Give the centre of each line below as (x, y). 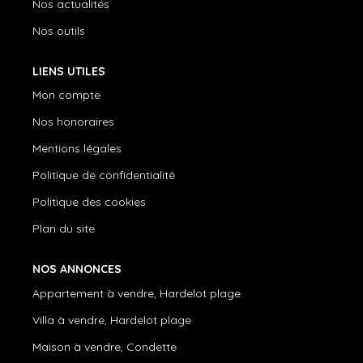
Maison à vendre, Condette (105, 346)
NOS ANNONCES (77, 269)
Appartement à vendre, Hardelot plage (137, 293)
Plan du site (64, 228)
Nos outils (59, 30)
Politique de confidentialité (104, 175)
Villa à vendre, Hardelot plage (112, 320)
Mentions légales (77, 148)
